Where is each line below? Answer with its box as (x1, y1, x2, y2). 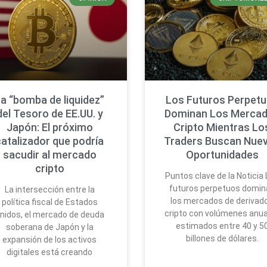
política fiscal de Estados (1, 197, 98, 207)
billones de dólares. (185, 233, 259, 243)
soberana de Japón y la (5, 222, 94, 232)
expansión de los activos (2, 234, 97, 244)
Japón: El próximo (6, 120, 93, 133)
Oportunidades (185, 148, 259, 161)
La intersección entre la (4, 184, 95, 194)
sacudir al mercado (2, 148, 97, 161)
